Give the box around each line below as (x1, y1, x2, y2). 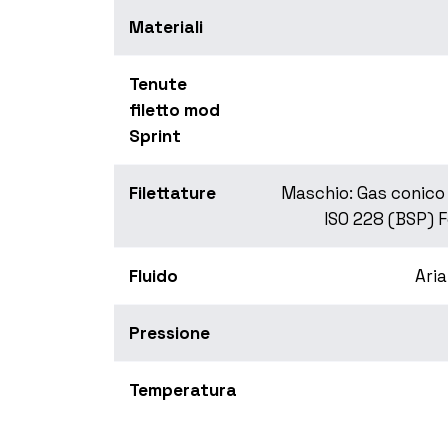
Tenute (129, 73, 187, 96)
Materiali (129, 16, 203, 39)
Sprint (129, 125, 181, 148)
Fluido (129, 265, 178, 288)
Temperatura (129, 379, 237, 402)
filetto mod (129, 99, 220, 122)
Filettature (129, 182, 216, 205)
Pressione (129, 322, 210, 345)
